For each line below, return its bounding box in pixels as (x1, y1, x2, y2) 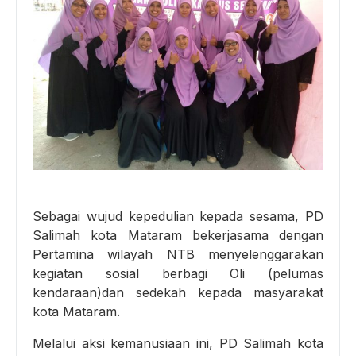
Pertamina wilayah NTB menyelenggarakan (33, 246, 323, 262)
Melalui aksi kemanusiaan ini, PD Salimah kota (33, 335, 323, 351)
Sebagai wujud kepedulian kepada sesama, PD (33, 207, 323, 224)
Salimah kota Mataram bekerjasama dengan (33, 226, 323, 243)
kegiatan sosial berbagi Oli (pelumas (33, 265, 323, 281)
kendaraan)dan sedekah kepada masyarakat (33, 284, 323, 300)
